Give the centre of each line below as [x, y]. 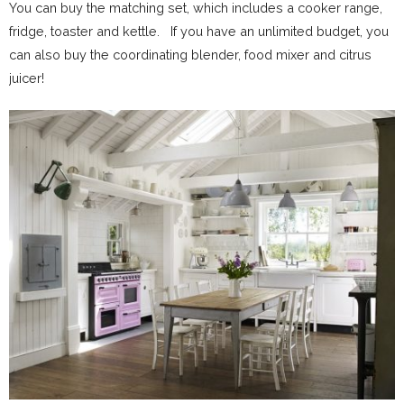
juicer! [27, 78]
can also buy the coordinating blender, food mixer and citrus [190, 54]
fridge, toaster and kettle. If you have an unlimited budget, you [199, 31]
